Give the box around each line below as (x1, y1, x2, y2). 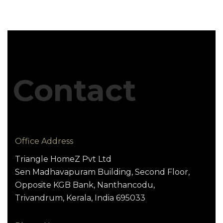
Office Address (15, 136, 73, 146)
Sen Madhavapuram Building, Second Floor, (15, 167, 190, 177)
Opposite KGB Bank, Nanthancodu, (15, 180, 155, 190)
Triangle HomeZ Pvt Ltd (15, 154, 111, 164)
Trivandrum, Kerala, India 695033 (15, 193, 145, 203)
